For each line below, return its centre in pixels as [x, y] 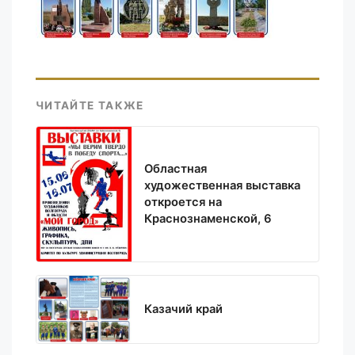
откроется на [183, 202]
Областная [176, 168]
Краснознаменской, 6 [208, 218]
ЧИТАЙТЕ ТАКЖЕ [90, 106]
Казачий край [183, 309]
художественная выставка [222, 185]
